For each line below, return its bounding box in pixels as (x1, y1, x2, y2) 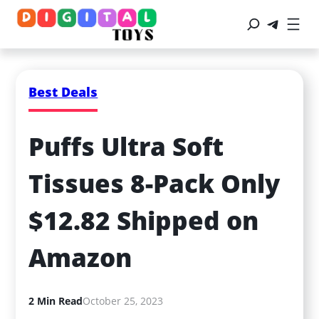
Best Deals (28, 83, 98, 100)
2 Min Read (28, 293, 83, 308)
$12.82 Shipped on (28, 204, 259, 238)
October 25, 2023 (83, 293, 164, 308)
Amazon (28, 241, 132, 275)
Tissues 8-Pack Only (28, 167, 281, 201)
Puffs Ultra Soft (28, 130, 224, 164)
